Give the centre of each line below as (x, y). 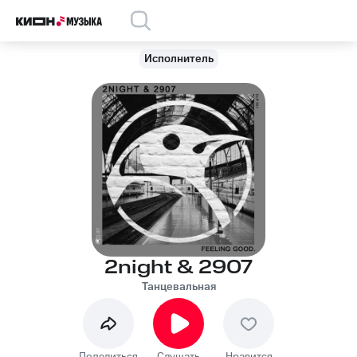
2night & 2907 (178, 268)
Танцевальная (178, 287)
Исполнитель (178, 59)
